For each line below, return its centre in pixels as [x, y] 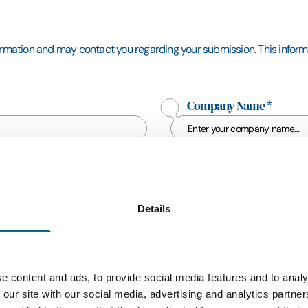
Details [154, 208]
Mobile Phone [221, 165]
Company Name [227, 106]
